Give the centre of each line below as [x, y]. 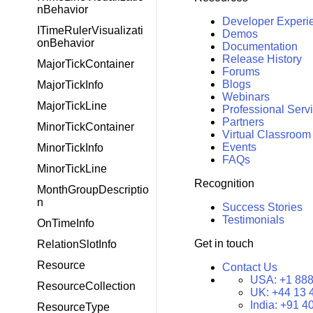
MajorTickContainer [86, 64]
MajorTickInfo [70, 85]
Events [239, 147]
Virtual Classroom [266, 134]
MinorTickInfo [70, 148]
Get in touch [224, 243]
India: [265, 305]
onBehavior [66, 43]
